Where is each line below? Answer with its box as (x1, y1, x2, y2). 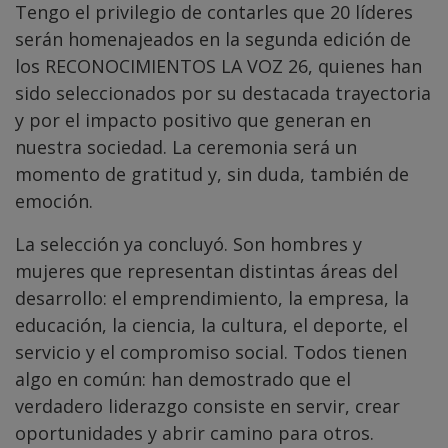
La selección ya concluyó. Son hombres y (15, 231, 362, 256)
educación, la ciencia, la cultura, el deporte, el (15, 312, 408, 337)
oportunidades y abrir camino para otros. (15, 420, 374, 445)
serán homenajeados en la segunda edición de (15, 26, 411, 51)
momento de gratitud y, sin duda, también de (15, 161, 409, 186)
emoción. (15, 188, 93, 213)
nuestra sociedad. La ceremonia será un (15, 134, 357, 159)
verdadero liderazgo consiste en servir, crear (15, 393, 400, 418)
